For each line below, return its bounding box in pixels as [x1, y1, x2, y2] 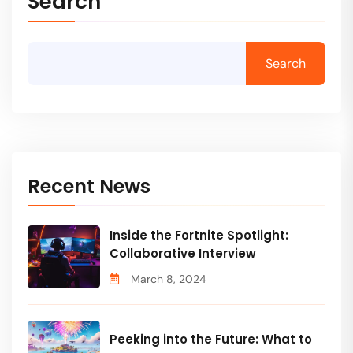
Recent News [28, 173, 150, 199]
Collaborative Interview [110, 244, 256, 262]
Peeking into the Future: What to [110, 331, 312, 348]
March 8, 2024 [131, 271, 206, 286]
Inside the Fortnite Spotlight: [110, 226, 288, 243]
